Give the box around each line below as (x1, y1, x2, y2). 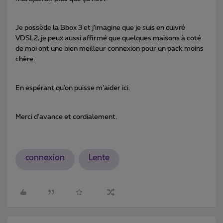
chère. (15, 55, 35, 63)
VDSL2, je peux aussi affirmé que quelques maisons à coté (15, 34, 201, 42)
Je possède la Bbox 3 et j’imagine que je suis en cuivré (15, 24, 185, 31)
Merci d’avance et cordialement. (15, 113, 117, 120)
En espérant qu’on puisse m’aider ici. (15, 84, 130, 92)
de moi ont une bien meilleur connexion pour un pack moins (15, 45, 204, 52)
